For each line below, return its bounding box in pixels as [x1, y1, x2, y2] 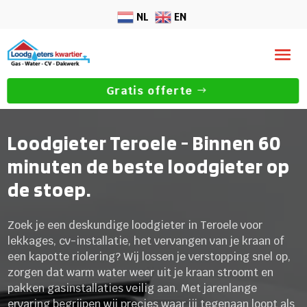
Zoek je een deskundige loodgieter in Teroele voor [8, 217, 263, 232]
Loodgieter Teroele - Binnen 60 [8, 130, 282, 155]
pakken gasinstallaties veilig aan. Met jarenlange [8, 280, 258, 295]
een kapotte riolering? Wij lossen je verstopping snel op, [8, 249, 291, 264]
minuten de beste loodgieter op [8, 153, 291, 178]
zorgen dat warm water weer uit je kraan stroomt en [8, 265, 274, 280]
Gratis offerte [106, 84, 193, 99]
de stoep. [8, 177, 92, 201]
